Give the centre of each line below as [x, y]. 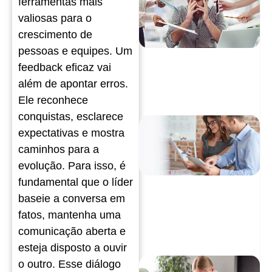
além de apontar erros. [73, 84]
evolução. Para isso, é [72, 166]
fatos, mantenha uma [70, 215]
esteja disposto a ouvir [73, 248]
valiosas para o [55, 19]
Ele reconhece [53, 100]
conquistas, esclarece [71, 117]
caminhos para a [59, 150]
